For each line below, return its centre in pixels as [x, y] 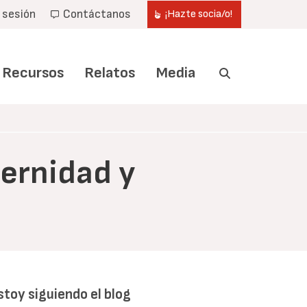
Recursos [33, 73]
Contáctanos [97, 14]
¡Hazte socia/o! [198, 14]
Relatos [110, 73]
